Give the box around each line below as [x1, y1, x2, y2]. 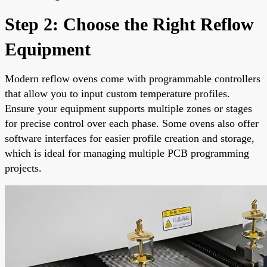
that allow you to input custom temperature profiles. [5, 87, 230, 100]
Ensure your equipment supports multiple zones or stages [5, 102, 252, 114]
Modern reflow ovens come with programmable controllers [5, 72, 260, 85]
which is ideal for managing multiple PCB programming [5, 147, 249, 159]
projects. [5, 162, 42, 174]
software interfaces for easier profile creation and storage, [5, 132, 254, 144]
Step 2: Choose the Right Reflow [5, 14, 254, 34]
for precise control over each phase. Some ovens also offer [5, 117, 259, 129]
